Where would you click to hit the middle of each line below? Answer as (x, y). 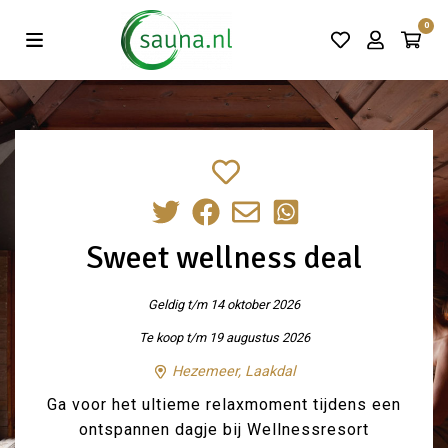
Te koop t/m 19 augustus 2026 (224, 337)
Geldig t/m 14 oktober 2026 (224, 304)
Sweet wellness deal (224, 257)
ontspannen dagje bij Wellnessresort (224, 429)
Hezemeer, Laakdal (231, 371)
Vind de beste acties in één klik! (236, 27)
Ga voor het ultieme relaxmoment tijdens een (224, 404)
